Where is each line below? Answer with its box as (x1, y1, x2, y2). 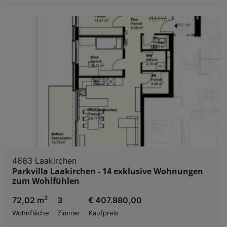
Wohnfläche (12, 209, 49, 217)
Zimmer (57, 209, 81, 217)
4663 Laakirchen (12, 155, 77, 166)
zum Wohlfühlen (12, 175, 80, 186)
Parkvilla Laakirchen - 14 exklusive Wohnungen (12, 165, 203, 177)
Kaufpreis (89, 209, 119, 217)
